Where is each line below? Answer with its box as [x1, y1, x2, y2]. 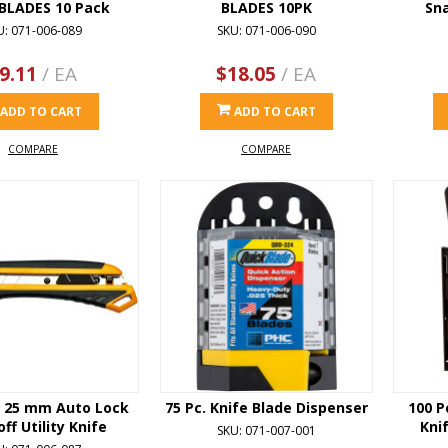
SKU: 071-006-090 [216, 21, 316, 39]
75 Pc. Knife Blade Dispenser [164, 397, 368, 417]
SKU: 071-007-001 [216, 421, 316, 439]
